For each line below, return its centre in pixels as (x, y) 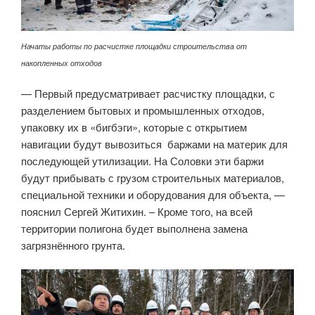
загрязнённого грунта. (73, 245)
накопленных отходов (62, 63)
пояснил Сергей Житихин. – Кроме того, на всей (137, 211)
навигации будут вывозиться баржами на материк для (154, 143)
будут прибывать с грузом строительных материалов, (153, 177)
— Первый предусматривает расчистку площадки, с (148, 93)
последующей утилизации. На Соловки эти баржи (142, 160)
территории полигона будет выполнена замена (134, 228)
